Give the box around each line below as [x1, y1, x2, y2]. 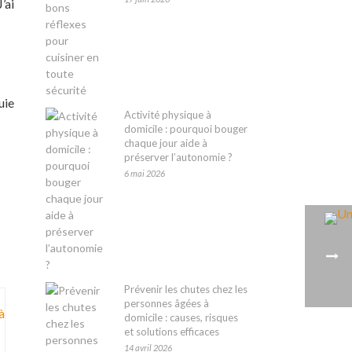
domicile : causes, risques [124, 311, 239, 324]
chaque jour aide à [124, 137, 208, 149]
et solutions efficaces [124, 325, 220, 338]
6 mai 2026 [124, 168, 166, 178]
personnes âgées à [124, 297, 210, 310]
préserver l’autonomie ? [124, 151, 233, 163]
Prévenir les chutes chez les [124, 283, 248, 295]
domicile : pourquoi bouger [124, 123, 248, 135]
